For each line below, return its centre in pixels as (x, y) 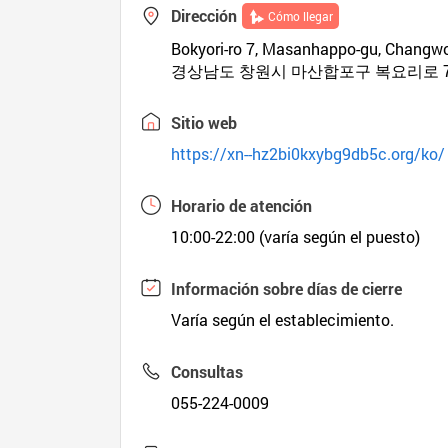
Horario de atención (242, 205)
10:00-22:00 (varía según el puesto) (296, 236)
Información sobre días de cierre (287, 288)
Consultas (207, 371)
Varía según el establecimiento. (283, 319)
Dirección (204, 15)
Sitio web (204, 122)
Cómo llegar (301, 16)
